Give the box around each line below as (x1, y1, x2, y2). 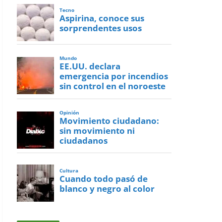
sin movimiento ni (59, 125, 135, 137)
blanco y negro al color (59, 183, 155, 195)
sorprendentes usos (59, 22, 142, 34)
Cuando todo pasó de (59, 173, 148, 185)
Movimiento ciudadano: (59, 115, 160, 127)
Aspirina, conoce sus (59, 12, 145, 24)
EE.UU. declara (59, 60, 121, 72)
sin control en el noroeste (59, 80, 166, 92)
